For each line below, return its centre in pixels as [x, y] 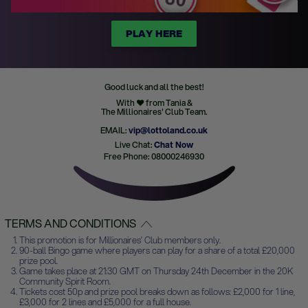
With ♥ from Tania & [154, 103]
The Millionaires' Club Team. [154, 112]
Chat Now [174, 145]
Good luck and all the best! [154, 87]
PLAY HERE [154, 33]
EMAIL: [114, 130]
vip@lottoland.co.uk [168, 130]
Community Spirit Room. [65, 282]
